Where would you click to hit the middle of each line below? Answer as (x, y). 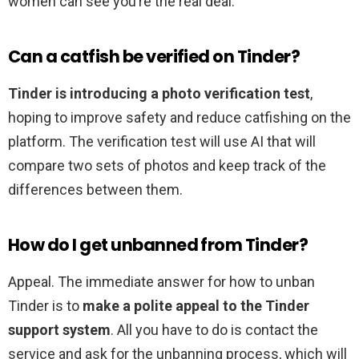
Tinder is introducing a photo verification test (159, 94)
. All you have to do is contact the (214, 330)
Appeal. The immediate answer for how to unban (161, 282)
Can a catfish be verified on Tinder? (154, 57)
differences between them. (95, 190)
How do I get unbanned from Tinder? (158, 245)
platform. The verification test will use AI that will (162, 142)
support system (59, 330)
